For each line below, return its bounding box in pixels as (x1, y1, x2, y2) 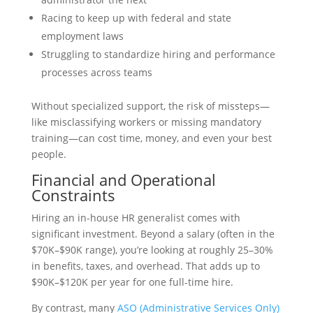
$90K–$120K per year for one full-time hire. (31, 275, 233, 289)
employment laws (41, 29, 124, 43)
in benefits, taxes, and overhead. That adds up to (31, 259, 260, 272)
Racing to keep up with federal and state (41, 11, 231, 24)
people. (31, 147, 66, 161)
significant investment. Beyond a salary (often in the (31, 227, 275, 240)
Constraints (31, 184, 115, 205)
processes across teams (41, 66, 152, 79)
